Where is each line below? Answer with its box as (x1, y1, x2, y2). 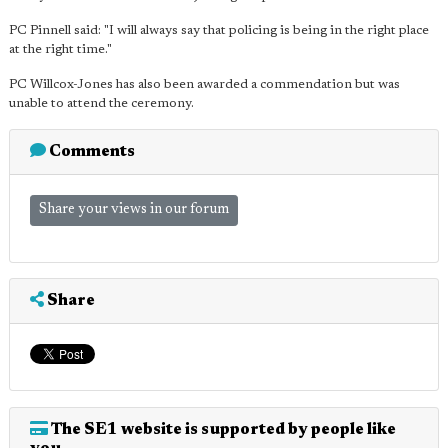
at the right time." (9, 43, 112, 56)
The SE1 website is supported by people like (48, 422, 396, 438)
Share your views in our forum (39, 203, 229, 217)
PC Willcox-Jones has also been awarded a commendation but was (9, 78, 400, 91)
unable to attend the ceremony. (9, 97, 194, 110)
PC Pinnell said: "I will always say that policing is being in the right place (9, 24, 429, 37)
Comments (46, 144, 135, 160)
